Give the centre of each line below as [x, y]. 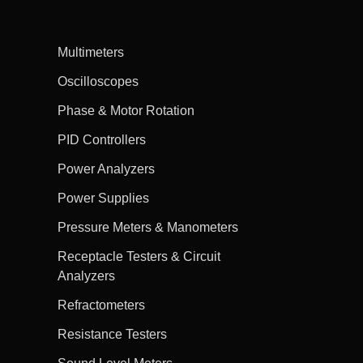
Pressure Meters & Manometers [147, 227]
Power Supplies [103, 198]
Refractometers [101, 305]
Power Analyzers [106, 169]
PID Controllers [101, 139]
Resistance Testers [112, 334]
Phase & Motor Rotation [126, 110]
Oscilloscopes [98, 81]
